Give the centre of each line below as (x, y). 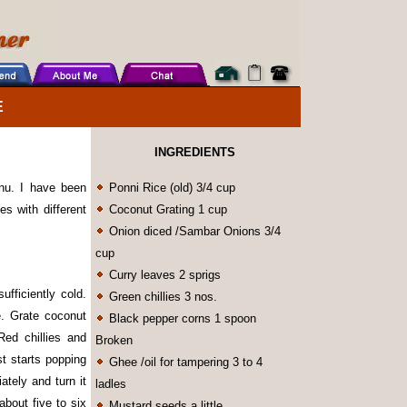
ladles (111, 384)
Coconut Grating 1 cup (166, 209)
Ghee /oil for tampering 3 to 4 (184, 362)
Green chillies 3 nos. (161, 297)
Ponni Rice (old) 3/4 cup (170, 188)
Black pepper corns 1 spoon (181, 318)
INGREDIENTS (194, 152)
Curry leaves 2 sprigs (163, 275)
